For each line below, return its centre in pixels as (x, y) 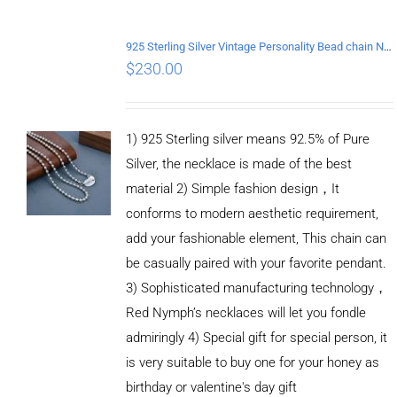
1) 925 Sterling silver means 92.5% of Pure (247, 139)
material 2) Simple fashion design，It (232, 188)
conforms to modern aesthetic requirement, (252, 213)
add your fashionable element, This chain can (256, 238)
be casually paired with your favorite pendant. (256, 263)
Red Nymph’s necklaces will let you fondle (245, 312)
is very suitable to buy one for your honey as (252, 362)
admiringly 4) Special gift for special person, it (256, 337)
